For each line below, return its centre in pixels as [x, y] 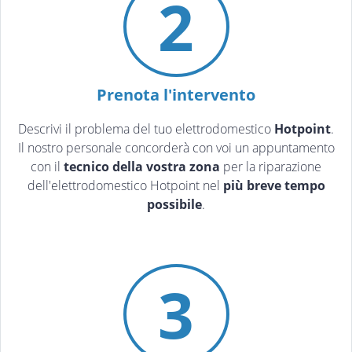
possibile [174, 205]
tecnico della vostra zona [142, 167]
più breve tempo [274, 186]
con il [47, 167]
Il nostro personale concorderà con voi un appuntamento [176, 148]
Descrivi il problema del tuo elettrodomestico [146, 129]
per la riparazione [271, 167]
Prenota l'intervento [176, 95]
